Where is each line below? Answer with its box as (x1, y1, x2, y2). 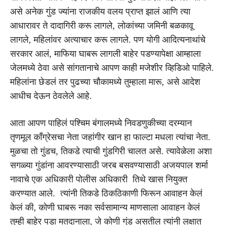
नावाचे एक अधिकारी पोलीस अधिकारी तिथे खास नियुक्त (10, 174, 187, 184)
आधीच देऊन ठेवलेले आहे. (10, 90, 92, 101)
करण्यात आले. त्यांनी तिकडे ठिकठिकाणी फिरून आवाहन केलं (10, 188, 202, 198)
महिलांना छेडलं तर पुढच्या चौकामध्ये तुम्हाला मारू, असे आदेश (10, 76, 200, 87)
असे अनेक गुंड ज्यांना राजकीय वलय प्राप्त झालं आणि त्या (10, 6, 190, 17)
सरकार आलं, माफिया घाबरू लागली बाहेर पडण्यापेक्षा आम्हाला (10, 48, 201, 59)
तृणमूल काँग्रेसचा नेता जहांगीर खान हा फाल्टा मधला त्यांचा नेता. (10, 132, 210, 142)
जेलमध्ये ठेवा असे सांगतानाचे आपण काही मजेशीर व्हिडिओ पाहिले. (10, 62, 214, 73)
